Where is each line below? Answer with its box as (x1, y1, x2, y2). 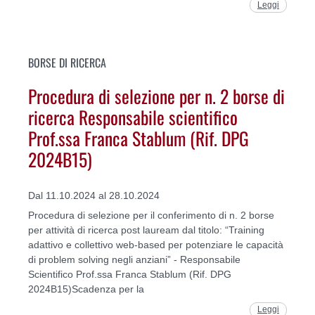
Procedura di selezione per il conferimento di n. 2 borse (28, 210, 274, 221)
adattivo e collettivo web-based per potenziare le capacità (28, 239, 283, 251)
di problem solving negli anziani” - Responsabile (28, 254, 240, 266)
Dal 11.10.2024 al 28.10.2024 (28, 190, 160, 202)
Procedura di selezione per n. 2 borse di (28, 82, 285, 109)
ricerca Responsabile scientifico (28, 103, 238, 130)
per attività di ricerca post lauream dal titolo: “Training (28, 224, 264, 236)
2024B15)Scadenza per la (28, 283, 144, 295)
